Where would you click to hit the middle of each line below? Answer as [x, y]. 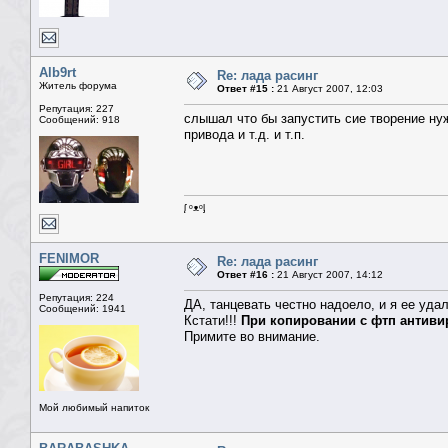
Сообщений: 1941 [82, 309]
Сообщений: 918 [79, 120]
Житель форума [78, 86]
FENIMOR [69, 259]
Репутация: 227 [76, 109]
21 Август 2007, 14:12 [328, 275]
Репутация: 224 [76, 298]
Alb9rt [57, 73]
